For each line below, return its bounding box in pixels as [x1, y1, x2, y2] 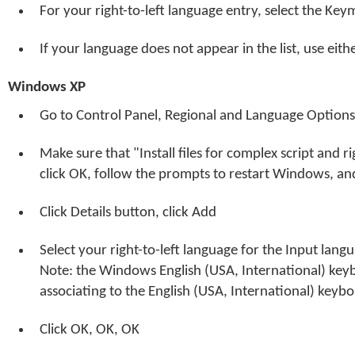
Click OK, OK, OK [40, 323, 139, 338]
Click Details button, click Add [40, 205, 216, 220]
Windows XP [8, 80, 86, 95]
